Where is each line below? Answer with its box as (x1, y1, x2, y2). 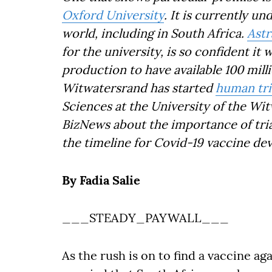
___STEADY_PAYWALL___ (62, 210, 229, 225)
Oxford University (62, 7, 164, 22)
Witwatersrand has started (62, 80, 216, 95)
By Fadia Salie (62, 172, 140, 188)
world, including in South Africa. (62, 25, 247, 41)
